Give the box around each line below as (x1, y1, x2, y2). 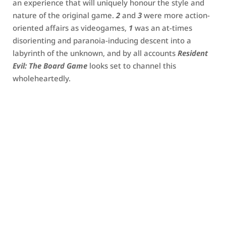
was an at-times (133, 23, 192, 33)
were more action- (142, 10, 210, 20)
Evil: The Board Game (13, 61, 87, 71)
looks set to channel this (87, 61, 176, 71)
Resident (178, 48, 208, 58)
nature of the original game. (13, 10, 116, 20)
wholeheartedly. (13, 73, 71, 83)
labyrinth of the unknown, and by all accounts (13, 48, 178, 58)
